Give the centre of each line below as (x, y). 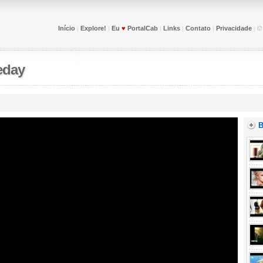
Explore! (93, 28)
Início (66, 28)
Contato (198, 28)
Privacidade (234, 28)
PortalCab (141, 28)
